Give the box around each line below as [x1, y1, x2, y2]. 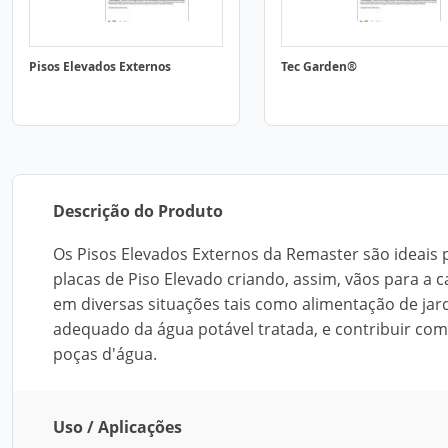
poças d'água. [53, 343, 157, 365]
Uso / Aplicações [53, 416, 182, 438]
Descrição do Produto [53, 200, 223, 222]
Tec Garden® [281, 58, 357, 75]
